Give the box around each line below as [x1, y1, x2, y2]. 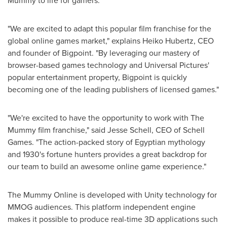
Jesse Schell [107, 124, 152, 136]
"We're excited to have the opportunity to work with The [8, 112, 204, 124]
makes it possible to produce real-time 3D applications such [8, 213, 218, 225]
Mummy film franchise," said [8, 124, 107, 136]
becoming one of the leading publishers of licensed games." [8, 84, 219, 95]
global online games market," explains [8, 35, 142, 47]
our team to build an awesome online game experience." [8, 161, 206, 172]
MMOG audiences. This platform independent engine [8, 201, 196, 213]
